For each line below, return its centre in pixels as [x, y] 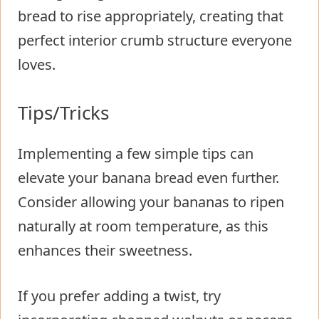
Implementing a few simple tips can [136, 154]
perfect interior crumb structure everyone [155, 41]
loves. [37, 65]
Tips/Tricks [63, 113]
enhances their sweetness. [105, 251]
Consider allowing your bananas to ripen [151, 202]
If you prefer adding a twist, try [119, 296]
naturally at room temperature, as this [143, 226]
